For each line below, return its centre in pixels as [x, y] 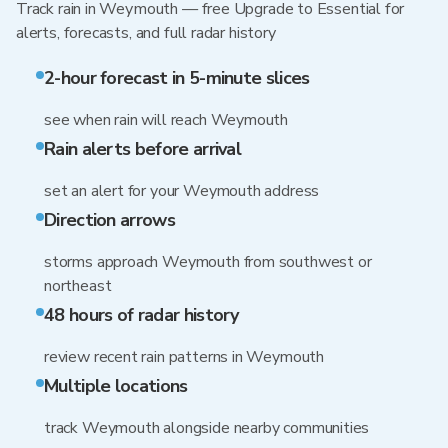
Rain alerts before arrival [143, 149]
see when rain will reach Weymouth [166, 120]
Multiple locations [116, 386]
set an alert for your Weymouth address [182, 191]
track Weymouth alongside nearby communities [207, 428]
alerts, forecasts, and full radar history [146, 33]
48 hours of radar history [141, 315]
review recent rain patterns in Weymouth [184, 357]
